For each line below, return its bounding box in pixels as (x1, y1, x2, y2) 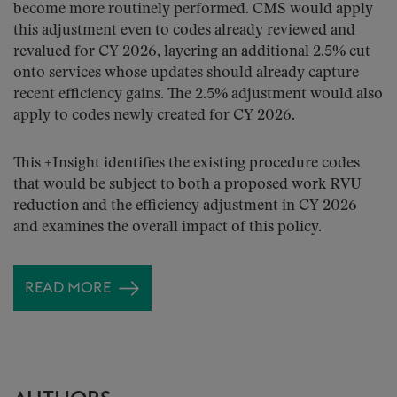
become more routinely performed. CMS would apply (13, 2, 373, 17)
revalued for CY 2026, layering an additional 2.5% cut (13, 44, 370, 59)
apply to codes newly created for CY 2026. (13, 108, 295, 123)
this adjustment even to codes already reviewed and (13, 23, 355, 38)
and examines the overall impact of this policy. (13, 220, 322, 235)
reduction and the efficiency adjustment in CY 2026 (13, 198, 357, 214)
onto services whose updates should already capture (13, 66, 359, 81)
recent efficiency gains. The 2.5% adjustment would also (13, 87, 383, 102)
